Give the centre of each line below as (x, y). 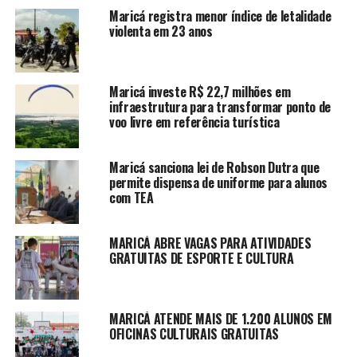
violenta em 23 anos (161, 31)
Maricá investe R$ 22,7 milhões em (200, 91)
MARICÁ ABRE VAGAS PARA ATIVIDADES (210, 243)
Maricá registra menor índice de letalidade (220, 16)
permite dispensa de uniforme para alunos (218, 182)
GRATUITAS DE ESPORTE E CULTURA (201, 258)
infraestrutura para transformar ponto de (220, 106)
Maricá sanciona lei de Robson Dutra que (214, 167)
